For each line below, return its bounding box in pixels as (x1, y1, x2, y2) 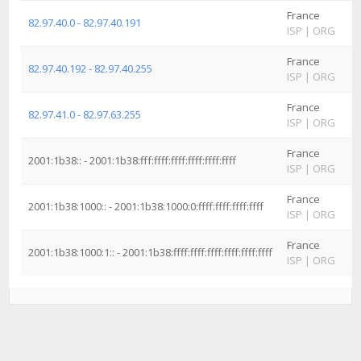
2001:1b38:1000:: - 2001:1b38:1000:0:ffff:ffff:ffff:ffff (28, 199, 263, 214)
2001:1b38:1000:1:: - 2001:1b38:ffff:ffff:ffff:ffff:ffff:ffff (28, 245, 272, 259)
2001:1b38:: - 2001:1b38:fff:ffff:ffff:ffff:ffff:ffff (28, 153, 236, 168)
